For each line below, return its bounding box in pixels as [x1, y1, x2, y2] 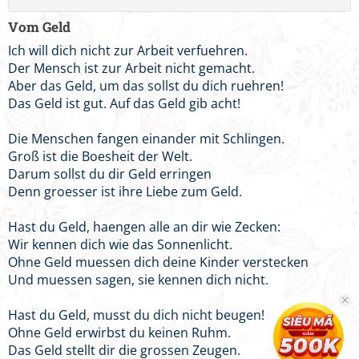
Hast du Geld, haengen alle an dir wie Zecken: [8, 218, 280, 236]
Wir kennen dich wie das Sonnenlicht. [8, 236, 232, 253]
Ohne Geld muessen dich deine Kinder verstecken [8, 253, 309, 271]
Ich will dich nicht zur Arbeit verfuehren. [8, 42, 248, 59]
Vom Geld [8, 18, 71, 36]
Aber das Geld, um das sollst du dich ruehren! [8, 77, 284, 95]
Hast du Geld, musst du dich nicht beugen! [8, 306, 264, 324]
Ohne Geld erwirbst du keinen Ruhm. [8, 324, 231, 341]
